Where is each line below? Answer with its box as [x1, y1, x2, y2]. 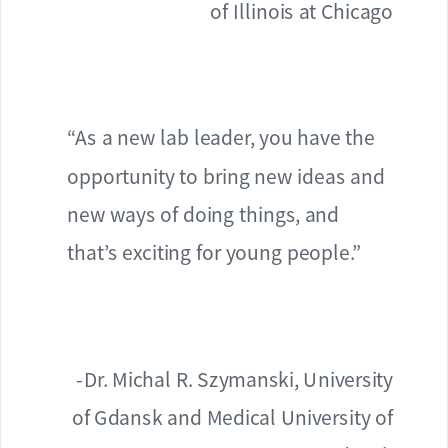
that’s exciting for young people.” [66, 238, 362, 267]
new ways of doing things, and [66, 200, 340, 228]
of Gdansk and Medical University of [71, 403, 394, 431]
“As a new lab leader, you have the [66, 123, 376, 152]
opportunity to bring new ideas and [66, 162, 385, 190]
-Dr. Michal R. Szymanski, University [76, 365, 394, 393]
